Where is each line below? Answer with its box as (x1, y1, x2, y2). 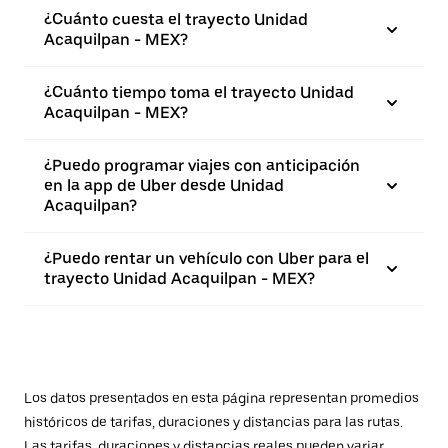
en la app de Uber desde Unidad (44, 176, 284, 195)
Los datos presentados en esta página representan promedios (24, 390, 419, 406)
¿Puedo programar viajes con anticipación (44, 156, 360, 175)
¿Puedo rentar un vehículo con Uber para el (44, 249, 369, 268)
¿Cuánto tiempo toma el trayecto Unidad (44, 83, 354, 102)
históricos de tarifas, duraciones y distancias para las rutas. (24, 414, 403, 430)
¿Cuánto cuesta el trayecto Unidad (44, 10, 308, 29)
